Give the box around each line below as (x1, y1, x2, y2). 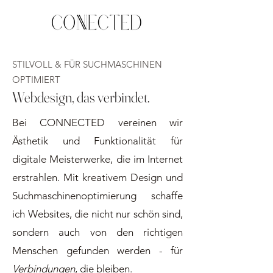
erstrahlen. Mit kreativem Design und (12, 171, 183, 183)
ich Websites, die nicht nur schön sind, (12, 208, 183, 220)
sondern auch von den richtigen (12, 226, 183, 238)
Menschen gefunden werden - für (12, 244, 183, 257)
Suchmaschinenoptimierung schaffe (12, 190, 183, 202)
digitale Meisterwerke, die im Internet (12, 153, 183, 165)
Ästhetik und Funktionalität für (12, 135, 183, 147)
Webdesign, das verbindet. (12, 88, 150, 106)
